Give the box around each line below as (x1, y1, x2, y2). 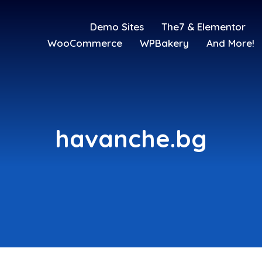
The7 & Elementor (161, 20, 246, 33)
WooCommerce (47, 37, 122, 49)
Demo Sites (89, 20, 144, 33)
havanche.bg (55, 123, 207, 153)
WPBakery (139, 37, 189, 49)
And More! (206, 37, 254, 49)
